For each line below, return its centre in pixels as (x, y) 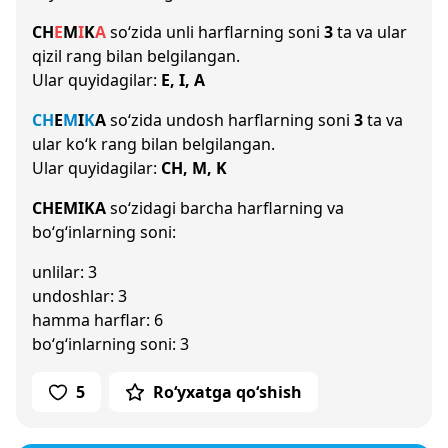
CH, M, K (194, 168)
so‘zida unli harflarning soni (215, 32)
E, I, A (183, 80)
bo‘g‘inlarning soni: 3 (110, 344)
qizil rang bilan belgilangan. (136, 56)
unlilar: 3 (64, 272)
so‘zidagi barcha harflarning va (225, 208)
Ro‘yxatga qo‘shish (227, 392)
